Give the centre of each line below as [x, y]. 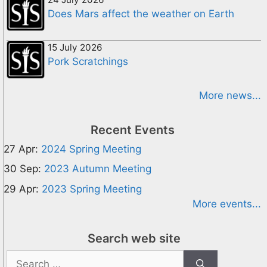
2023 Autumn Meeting [98, 169]
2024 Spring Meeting [91, 149]
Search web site [134, 238]
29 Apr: [21, 189]
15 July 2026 [75, 47]
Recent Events [132, 130]
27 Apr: [21, 149]
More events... [227, 204]
